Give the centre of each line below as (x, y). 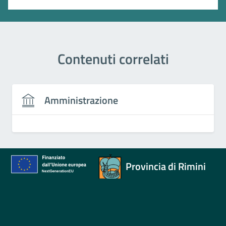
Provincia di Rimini (165, 166)
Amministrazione (81, 100)
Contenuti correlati (113, 59)
